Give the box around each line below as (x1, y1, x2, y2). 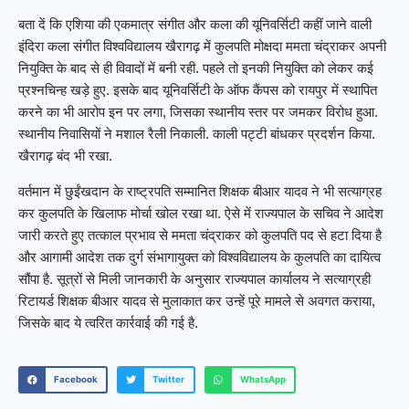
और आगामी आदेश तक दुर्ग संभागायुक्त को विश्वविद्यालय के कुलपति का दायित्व (18, 249, 381, 266)
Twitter (152, 374, 185, 385)
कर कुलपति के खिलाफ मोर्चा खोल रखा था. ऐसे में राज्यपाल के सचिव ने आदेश (18, 205, 383, 222)
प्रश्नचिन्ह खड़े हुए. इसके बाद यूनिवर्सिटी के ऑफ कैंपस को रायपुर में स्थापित (18, 82, 377, 99)
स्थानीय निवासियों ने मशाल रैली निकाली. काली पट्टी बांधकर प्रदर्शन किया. (18, 126, 375, 142)
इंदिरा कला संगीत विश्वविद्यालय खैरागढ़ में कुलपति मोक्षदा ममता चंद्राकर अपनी (18, 38, 386, 55)
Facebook (53, 374, 98, 385)
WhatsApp (239, 374, 286, 385)
